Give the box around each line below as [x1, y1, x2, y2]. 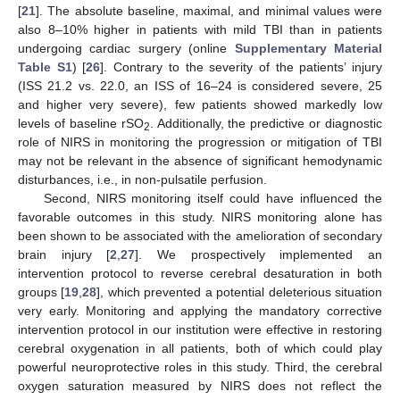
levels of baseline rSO [18, 115, 144, 130]
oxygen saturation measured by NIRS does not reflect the [18, 378, 382, 393]
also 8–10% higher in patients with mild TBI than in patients [18, 21, 382, 37]
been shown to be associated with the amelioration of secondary [18, 228, 382, 243]
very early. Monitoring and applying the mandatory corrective [18, 303, 382, 318]
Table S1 [18, 59, 72, 74]
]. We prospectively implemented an [135, 246, 383, 262]
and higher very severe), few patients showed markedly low [18, 96, 382, 112]
